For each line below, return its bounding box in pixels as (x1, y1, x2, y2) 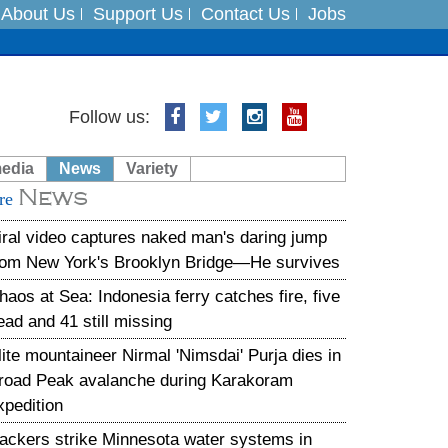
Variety (126, 159, 178, 177)
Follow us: (69, 106, 150, 127)
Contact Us (201, 4, 290, 24)
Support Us (93, 4, 183, 24)
